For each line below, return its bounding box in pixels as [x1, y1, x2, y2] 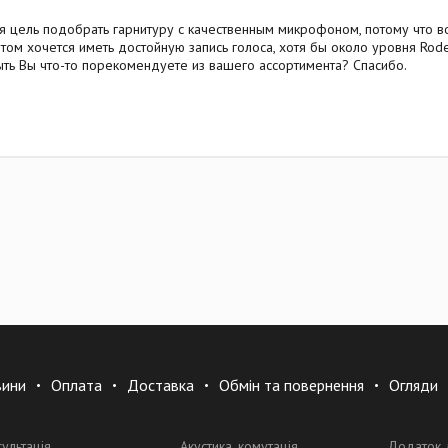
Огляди [389, 375, 439, 395]
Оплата [51, 375, 103, 395]
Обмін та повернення [219, 375, 365, 395]
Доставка [127, 375, 195, 395]
